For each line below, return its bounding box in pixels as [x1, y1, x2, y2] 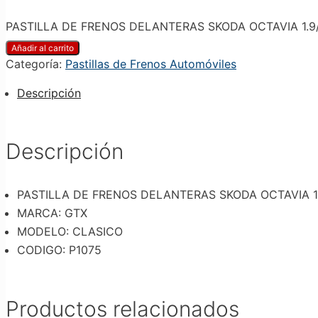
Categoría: [6, 56, 65, 71]
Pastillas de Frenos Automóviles [65, 56, 236, 71]
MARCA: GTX [17, 206, 87, 221]
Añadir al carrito [11, 42, 74, 53]
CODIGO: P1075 [17, 243, 102, 258]
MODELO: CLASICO [17, 224, 123, 239]
